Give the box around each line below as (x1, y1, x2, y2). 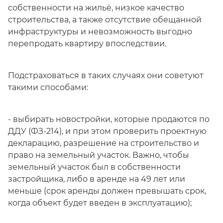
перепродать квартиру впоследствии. (8, 39, 166, 48)
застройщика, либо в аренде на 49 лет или (8, 174, 185, 184)
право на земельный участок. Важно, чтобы (8, 150, 189, 160)
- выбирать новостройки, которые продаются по (8, 114, 210, 124)
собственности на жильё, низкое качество (8, 3, 184, 12)
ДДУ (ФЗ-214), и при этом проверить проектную (8, 126, 207, 136)
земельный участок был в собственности (8, 162, 181, 172)
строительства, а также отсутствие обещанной (8, 15, 202, 24)
